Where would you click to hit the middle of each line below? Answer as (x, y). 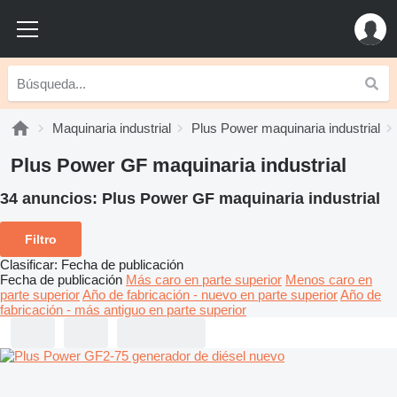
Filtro (41, 239)
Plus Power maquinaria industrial (286, 128)
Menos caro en (329, 279)
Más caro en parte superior (204, 279)
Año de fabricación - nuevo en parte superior (210, 294)
